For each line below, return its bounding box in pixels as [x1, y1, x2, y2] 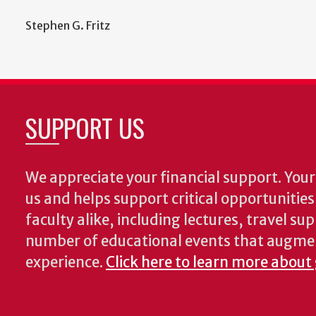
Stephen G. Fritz [25, 18, 110, 33]
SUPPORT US [25, 109, 145, 147]
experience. [25, 253, 106, 272]
